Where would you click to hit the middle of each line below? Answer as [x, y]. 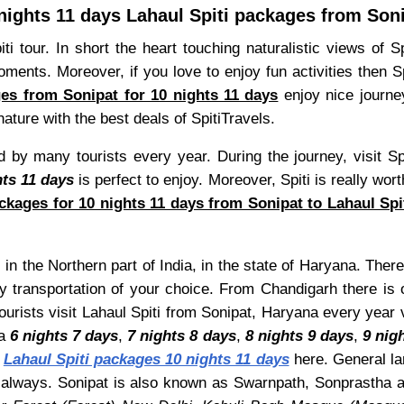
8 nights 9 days [299, 335]
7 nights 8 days [182, 335]
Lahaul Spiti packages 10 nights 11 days [146, 358]
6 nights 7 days [64, 335]
